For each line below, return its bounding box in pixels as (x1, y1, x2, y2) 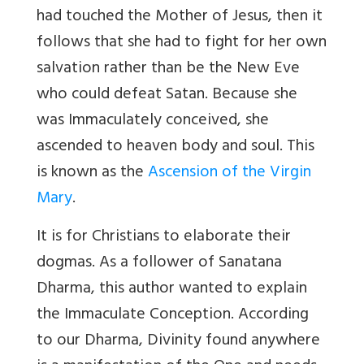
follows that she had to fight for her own (37, 28, 327, 58)
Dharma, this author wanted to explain (37, 274, 307, 305)
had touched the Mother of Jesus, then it (37, 2, 323, 32)
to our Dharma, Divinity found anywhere (37, 326, 320, 357)
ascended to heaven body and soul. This (37, 132, 314, 162)
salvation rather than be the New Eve (37, 54, 300, 84)
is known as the (37, 158, 148, 188)
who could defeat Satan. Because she (37, 80, 297, 110)
